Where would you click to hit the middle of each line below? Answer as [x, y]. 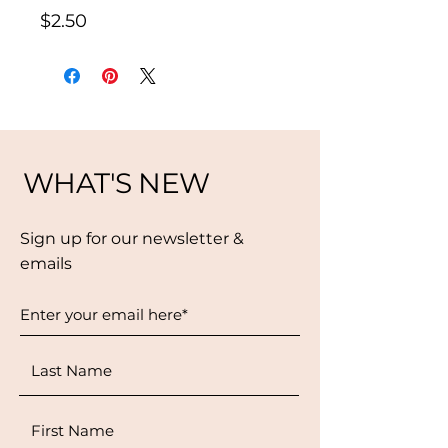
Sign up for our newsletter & [132, 238]
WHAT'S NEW [116, 183]
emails [46, 263]
